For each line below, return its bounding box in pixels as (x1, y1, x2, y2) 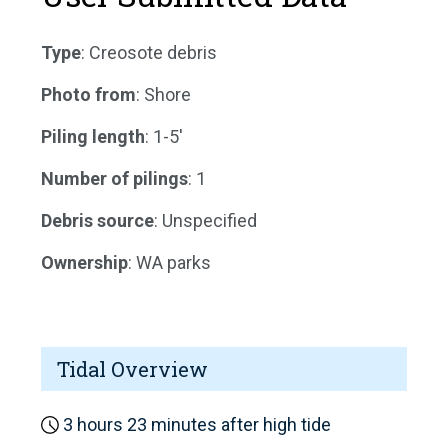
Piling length (41, 125, 145, 147)
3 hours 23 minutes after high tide (59, 413, 331, 435)
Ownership (41, 251, 128, 273)
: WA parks (128, 251, 211, 273)
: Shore (136, 83, 191, 105)
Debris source (41, 209, 154, 231)
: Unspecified (154, 209, 257, 231)
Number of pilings (41, 167, 188, 189)
